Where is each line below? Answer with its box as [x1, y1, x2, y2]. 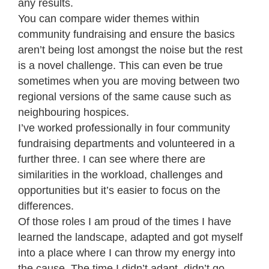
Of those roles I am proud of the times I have [18, 215, 231, 228]
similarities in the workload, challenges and [18, 168, 223, 181]
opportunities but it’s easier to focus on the [18, 184, 220, 196]
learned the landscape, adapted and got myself [18, 231, 243, 243]
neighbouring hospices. [18, 106, 132, 118]
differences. [18, 199, 77, 212]
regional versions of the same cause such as [18, 90, 231, 103]
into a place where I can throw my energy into [18, 246, 235, 259]
